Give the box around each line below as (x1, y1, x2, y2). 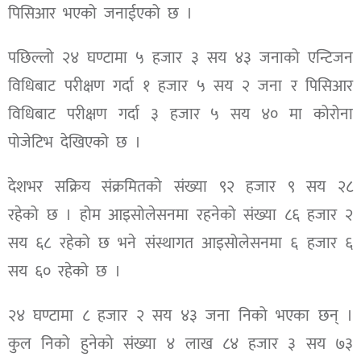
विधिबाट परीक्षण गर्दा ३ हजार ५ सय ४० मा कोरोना (8, 100, 353, 128)
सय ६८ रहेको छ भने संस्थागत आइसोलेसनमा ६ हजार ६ (8, 229, 353, 257)
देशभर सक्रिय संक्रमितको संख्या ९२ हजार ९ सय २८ (8, 172, 353, 201)
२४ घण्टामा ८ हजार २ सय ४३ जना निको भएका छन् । (8, 301, 353, 330)
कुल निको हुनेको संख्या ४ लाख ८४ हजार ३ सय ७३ (8, 330, 353, 358)
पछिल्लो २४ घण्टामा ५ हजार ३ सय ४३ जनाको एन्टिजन (8, 44, 353, 72)
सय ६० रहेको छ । (8, 257, 121, 285)
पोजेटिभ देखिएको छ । (8, 128, 141, 156)
